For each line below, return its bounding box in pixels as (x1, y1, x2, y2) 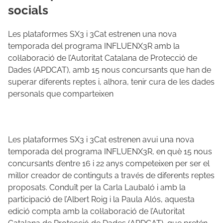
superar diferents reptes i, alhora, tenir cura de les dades (8, 77, 215, 87)
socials (8, 3, 48, 18)
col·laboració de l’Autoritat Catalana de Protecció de (8, 53, 197, 63)
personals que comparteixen (8, 89, 113, 99)
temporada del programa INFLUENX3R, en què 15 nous (8, 147, 212, 157)
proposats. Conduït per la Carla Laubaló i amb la (8, 183, 186, 193)
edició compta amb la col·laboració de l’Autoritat (8, 207, 185, 217)
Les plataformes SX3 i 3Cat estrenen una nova (8, 29, 177, 39)
